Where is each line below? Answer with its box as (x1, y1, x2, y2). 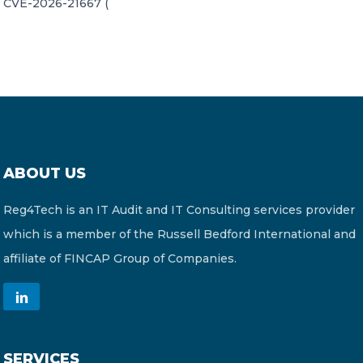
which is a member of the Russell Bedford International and (3, 227, 356, 241)
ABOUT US (3, 164, 86, 182)
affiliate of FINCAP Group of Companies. (3, 251, 237, 266)
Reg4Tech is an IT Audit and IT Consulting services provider (3, 203, 355, 217)
